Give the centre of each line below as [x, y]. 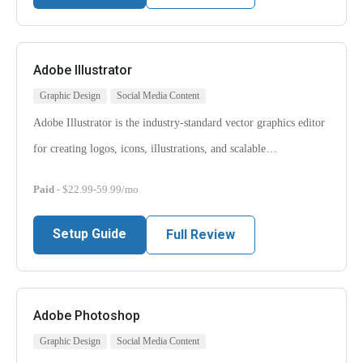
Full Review [201, 235]
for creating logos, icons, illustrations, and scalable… [155, 149]
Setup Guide [90, 234]
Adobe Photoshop [87, 316]
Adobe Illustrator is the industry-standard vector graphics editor [179, 123]
